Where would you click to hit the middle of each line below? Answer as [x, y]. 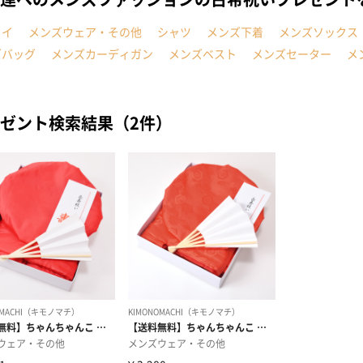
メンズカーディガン [102, 53]
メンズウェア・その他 [85, 32]
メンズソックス [318, 32]
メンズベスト [203, 53]
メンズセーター [292, 53]
